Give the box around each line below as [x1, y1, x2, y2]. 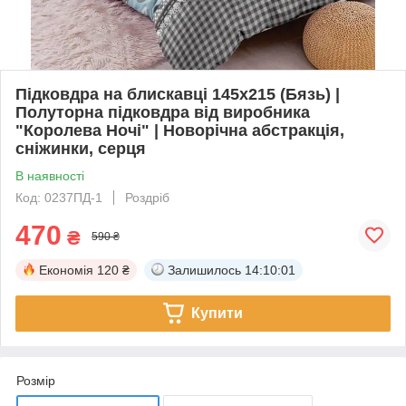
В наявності [15, 168, 84, 183]
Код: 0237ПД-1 [15, 189, 102, 205]
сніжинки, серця [15, 139, 146, 158]
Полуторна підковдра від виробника [15, 102, 310, 121]
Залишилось [168, 262, 241, 277]
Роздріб [125, 189, 169, 205]
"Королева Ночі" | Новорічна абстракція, [15, 121, 344, 140]
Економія [39, 262, 93, 277]
